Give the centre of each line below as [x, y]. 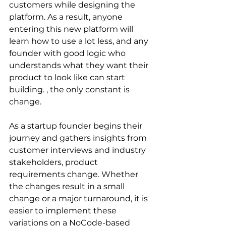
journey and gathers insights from [79, 138]
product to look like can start [68, 77]
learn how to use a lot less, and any [80, 41]
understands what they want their [80, 65]
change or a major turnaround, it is [79, 198]
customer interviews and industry [78, 150]
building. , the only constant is [70, 89]
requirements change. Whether [75, 174]
